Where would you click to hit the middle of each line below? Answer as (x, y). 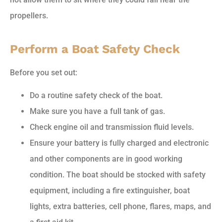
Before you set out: (44, 73)
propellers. (29, 16)
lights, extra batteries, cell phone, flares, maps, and (120, 207)
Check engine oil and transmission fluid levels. (112, 127)
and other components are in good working (106, 159)
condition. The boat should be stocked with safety (118, 175)
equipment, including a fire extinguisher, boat (110, 191)
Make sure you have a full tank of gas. (97, 111)
